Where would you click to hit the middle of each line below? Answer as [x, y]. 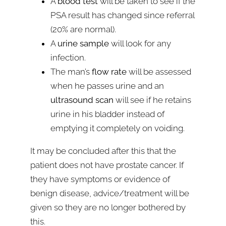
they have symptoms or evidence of [100, 179]
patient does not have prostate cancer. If [107, 165]
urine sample [83, 43]
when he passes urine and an [107, 86]
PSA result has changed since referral [122, 15]
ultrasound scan [82, 100]
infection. [68, 58]
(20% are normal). [83, 29]
